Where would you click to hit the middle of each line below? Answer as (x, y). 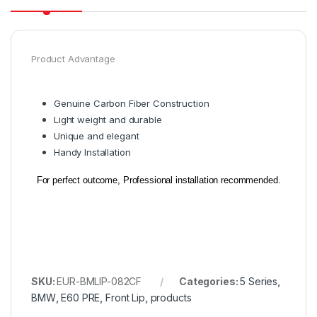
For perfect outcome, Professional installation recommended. (156, 180)
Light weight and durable (108, 120)
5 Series (259, 282)
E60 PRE (81, 298)
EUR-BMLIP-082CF (99, 282)
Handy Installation (92, 152)
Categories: (209, 282)
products (171, 298)
